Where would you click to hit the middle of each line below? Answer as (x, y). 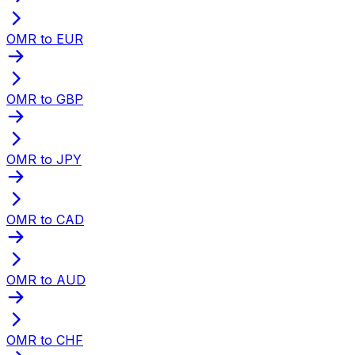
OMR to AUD (46, 279)
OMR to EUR (45, 38)
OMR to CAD (45, 219)
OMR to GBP (45, 99)
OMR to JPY (44, 159)
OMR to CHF (45, 340)
